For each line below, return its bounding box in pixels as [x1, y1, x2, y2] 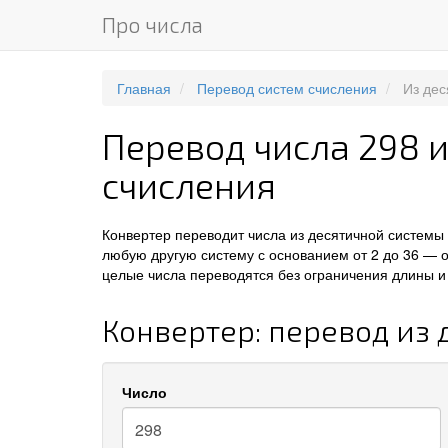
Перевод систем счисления [197, 78, 377, 98]
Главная [117, 78, 171, 98]
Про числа [102, 12, 203, 37]
